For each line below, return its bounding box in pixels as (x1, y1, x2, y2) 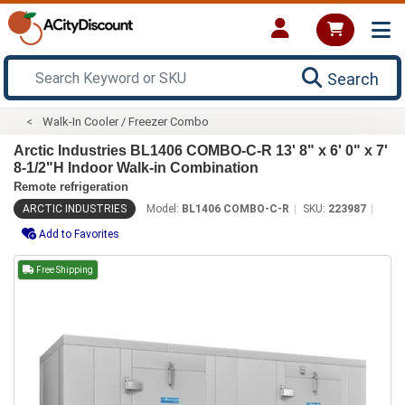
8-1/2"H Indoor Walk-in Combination (14, 159, 259, 175)
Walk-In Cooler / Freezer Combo (42, 114, 210, 128)
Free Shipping (34, 264, 93, 275)
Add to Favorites (39, 227, 119, 240)
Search (327, 69, 379, 89)
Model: (146, 202, 182, 215)
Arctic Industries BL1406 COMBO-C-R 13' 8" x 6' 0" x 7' (14, 142, 388, 158)
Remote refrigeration (14, 179, 128, 193)
